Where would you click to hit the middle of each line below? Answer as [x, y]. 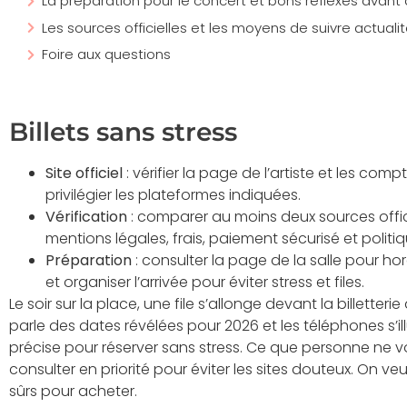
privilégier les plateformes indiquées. [173, 194]
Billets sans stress [123, 131]
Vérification [86, 216]
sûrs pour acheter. [73, 391]
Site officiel [84, 173]
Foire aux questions [106, 55]
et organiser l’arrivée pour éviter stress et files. [205, 282]
